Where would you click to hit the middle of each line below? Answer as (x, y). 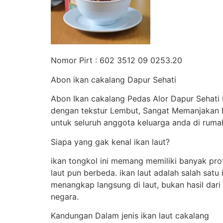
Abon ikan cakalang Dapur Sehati (113, 79)
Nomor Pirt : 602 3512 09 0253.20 (116, 60)
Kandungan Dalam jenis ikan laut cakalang (130, 216)
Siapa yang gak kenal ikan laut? (110, 142)
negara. (65, 196)
